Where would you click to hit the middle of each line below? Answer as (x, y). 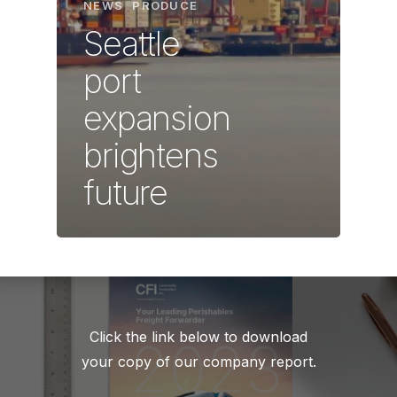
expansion (157, 118)
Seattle (132, 44)
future (126, 193)
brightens (151, 156)
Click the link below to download (198, 337)
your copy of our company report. (198, 362)
